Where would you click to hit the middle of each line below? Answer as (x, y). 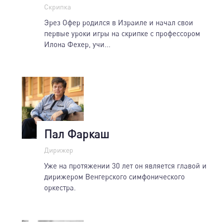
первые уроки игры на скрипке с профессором (122, 33)
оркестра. (60, 187)
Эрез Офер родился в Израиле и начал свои (119, 22)
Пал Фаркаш (77, 134)
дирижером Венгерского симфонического (114, 176)
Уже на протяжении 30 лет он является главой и (125, 165)
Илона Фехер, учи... (77, 44)
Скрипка (57, 6)
